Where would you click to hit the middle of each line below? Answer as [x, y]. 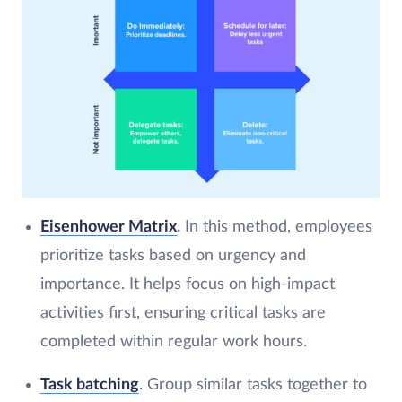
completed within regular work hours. [173, 341]
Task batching [89, 385]
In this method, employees [276, 227]
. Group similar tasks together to [253, 385]
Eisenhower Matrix [108, 227]
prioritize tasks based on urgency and [173, 255]
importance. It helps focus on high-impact [187, 284]
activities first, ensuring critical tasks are [183, 313]
